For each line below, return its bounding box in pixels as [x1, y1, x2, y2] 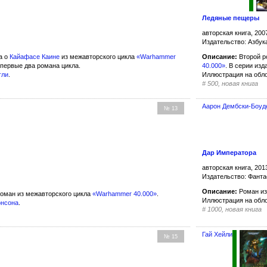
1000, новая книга [207, 205, 262, 213]
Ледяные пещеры [202, 14, 260, 22]
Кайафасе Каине [10, 53, 60, 61]
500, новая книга [207, 80, 259, 88]
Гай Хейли [202, 230, 233, 238]
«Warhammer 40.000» [92, 190, 157, 197]
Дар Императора [202, 148, 257, 156]
